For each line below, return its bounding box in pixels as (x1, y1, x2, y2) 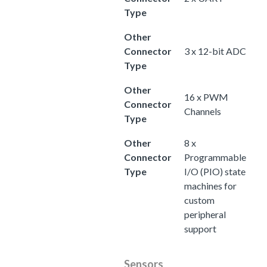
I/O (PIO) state (184, 165, 246, 177)
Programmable (184, 151, 246, 163)
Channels (184, 105, 221, 117)
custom (184, 194, 215, 206)
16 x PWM (184, 91, 228, 103)
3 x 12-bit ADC (184, 45, 246, 57)
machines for (184, 179, 237, 191)
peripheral (184, 208, 226, 220)
